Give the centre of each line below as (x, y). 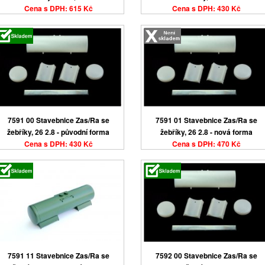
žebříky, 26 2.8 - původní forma (59, 132)
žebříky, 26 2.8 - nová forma (206, 132)
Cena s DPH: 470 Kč (206, 143)
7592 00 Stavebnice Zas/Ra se (206, 255)
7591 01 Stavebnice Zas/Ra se (206, 120)
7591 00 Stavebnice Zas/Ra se (58, 120)
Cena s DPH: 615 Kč (58, 9)
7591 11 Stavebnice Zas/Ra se (58, 255)
